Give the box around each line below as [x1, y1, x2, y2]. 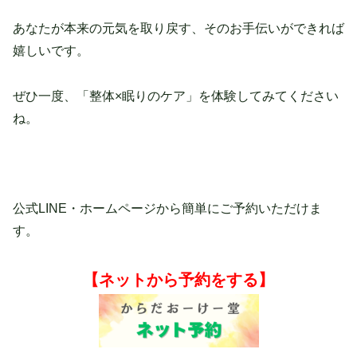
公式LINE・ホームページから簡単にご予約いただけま [13, 202, 322, 216]
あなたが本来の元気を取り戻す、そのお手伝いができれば [13, 21, 344, 35]
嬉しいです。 [13, 43, 89, 57]
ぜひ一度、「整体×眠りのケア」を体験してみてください [13, 88, 339, 103]
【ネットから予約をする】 [83, 271, 274, 289]
